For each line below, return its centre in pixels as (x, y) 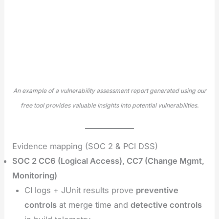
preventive (157, 190)
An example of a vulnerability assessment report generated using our (109, 90)
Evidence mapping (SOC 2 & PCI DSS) (85, 146)
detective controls (166, 205)
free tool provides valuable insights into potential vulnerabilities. (109, 105)
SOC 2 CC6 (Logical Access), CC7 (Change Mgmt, (109, 161)
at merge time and (93, 205)
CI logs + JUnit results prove (80, 190)
